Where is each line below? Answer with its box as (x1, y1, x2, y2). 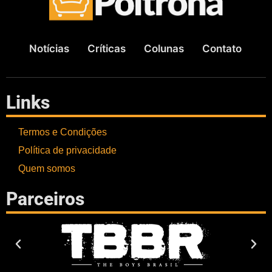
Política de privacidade (18, 144, 117, 155)
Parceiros (6, 188, 84, 209)
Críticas (87, 42, 126, 55)
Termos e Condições (18, 126, 107, 137)
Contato (202, 42, 242, 55)
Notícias (29, 42, 70, 55)
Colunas (144, 42, 185, 55)
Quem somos (18, 163, 75, 174)
